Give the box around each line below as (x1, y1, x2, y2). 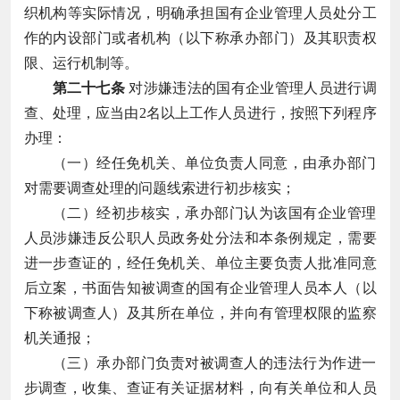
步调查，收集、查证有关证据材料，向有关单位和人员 (23, 379, 377, 396)
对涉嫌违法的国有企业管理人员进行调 (125, 79, 377, 96)
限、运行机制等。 (23, 54, 138, 71)
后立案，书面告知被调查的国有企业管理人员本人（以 (23, 279, 377, 296)
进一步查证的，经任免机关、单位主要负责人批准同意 (23, 254, 377, 271)
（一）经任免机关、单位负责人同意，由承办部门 (52, 154, 377, 171)
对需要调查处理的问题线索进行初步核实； (23, 179, 296, 196)
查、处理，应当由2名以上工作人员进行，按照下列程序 (23, 104, 377, 121)
